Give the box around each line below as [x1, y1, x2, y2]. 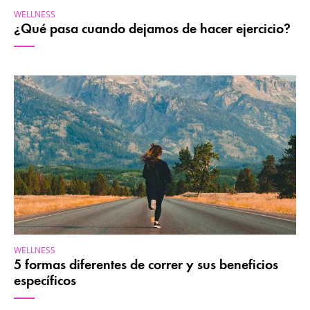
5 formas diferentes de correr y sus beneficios [14, 256, 278, 273]
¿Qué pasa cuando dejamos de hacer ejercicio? [14, 20, 291, 37]
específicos [14, 272, 76, 289]
